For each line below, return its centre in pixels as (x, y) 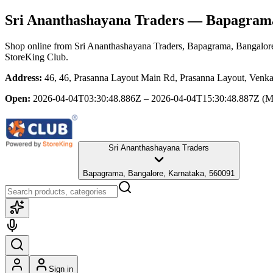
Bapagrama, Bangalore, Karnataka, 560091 (159, 173)
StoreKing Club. (37, 57)
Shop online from (40, 46)
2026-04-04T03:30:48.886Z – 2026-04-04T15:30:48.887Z (146, 98)
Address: (23, 77)
